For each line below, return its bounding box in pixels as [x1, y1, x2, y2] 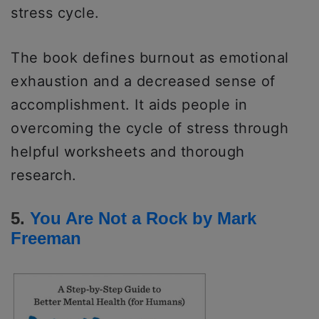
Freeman [11, 228, 81, 248]
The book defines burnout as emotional [11, 48, 289, 66]
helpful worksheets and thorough [11, 142, 245, 160]
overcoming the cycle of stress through [11, 119, 288, 137]
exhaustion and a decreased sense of [11, 72, 276, 90]
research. [11, 166, 77, 184]
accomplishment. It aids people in [11, 95, 248, 113]
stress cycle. [11, 4, 104, 21]
